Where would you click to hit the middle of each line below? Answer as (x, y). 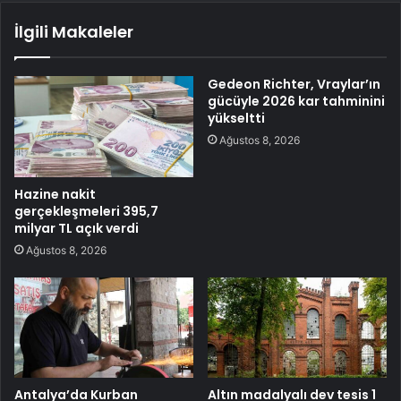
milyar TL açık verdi (77, 228)
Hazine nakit (55, 194)
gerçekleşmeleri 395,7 (86, 211)
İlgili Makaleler (74, 31)
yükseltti (236, 118)
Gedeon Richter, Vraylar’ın (294, 84)
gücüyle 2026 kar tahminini (296, 101)
